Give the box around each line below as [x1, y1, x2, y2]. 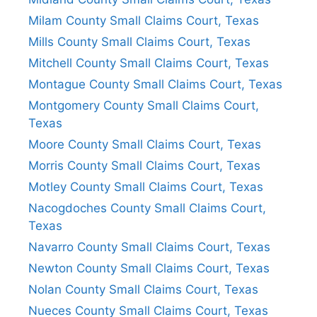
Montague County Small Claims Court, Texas [28, 76, 282, 91]
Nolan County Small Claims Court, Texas [28, 282, 258, 296]
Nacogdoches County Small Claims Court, [28, 200, 266, 215]
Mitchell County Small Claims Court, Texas [28, 55, 269, 70]
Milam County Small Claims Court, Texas [28, 13, 259, 28]
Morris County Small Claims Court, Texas [28, 158, 260, 173]
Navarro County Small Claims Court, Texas [28, 239, 270, 254]
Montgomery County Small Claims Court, [28, 98, 259, 113]
